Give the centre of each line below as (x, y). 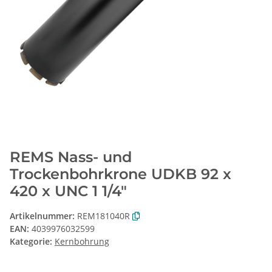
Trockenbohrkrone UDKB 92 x (121, 174)
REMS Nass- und (71, 157)
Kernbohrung (82, 242)
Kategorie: (32, 242)
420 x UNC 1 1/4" (68, 191)
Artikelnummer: (43, 216)
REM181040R (104, 216)
